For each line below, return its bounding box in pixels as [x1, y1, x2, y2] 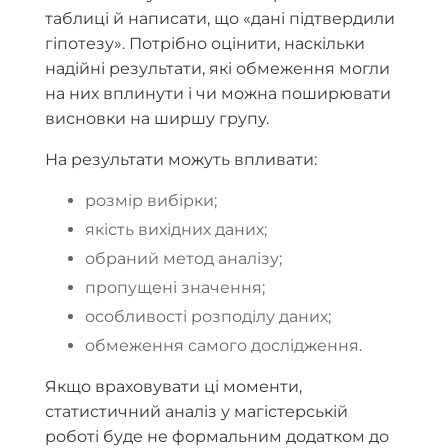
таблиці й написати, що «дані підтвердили [45, 8, 395, 28]
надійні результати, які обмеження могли [45, 58, 390, 78]
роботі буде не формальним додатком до [45, 426, 389, 446]
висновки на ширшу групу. [45, 108, 269, 128]
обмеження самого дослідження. [85, 335, 362, 355]
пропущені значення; [85, 277, 265, 297]
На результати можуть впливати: [45, 149, 317, 169]
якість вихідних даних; [85, 219, 267, 239]
